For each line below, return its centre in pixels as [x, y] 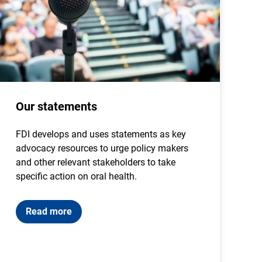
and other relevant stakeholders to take [96, 162]
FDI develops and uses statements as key [101, 134]
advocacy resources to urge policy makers [102, 148]
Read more [49, 211]
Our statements [57, 106]
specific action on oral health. [78, 176]
